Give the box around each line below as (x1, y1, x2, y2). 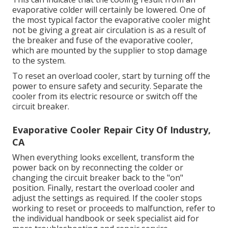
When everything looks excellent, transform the (12, 152, 194, 163)
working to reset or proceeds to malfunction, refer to (12, 203, 215, 214)
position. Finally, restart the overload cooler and (12, 182, 194, 194)
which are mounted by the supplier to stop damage (12, 45, 207, 56)
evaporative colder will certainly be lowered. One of (12, 4, 206, 16)
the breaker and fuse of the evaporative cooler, (12, 35, 193, 46)
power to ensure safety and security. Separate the (12, 80, 203, 92)
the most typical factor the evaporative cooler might (12, 14, 210, 26)
